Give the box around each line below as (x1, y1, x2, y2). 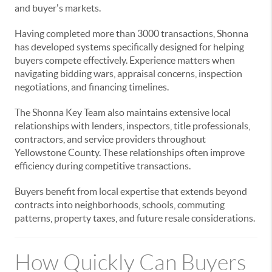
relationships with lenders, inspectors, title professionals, (15, 120, 250, 131)
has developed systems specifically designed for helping (15, 41, 244, 52)
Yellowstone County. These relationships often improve (15, 147, 245, 158)
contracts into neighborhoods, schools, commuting (15, 199, 225, 210)
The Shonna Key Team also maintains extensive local (15, 107, 231, 118)
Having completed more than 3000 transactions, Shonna (15, 28, 248, 39)
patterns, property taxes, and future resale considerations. (15, 212, 255, 223)
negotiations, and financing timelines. (15, 81, 169, 92)
